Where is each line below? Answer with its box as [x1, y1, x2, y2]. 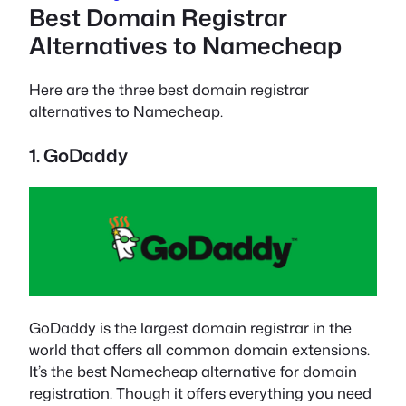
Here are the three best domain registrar [29, 79, 309, 101]
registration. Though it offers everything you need [29, 382, 372, 403]
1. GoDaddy [29, 141, 128, 168]
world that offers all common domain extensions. [29, 338, 370, 360]
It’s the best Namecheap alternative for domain [29, 360, 357, 382]
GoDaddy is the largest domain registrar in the [29, 316, 352, 338]
